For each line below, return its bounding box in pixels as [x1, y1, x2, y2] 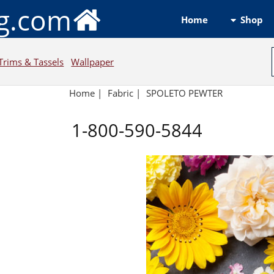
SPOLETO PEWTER [146, 87, 223, 100]
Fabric [108, 87, 134, 100]
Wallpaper [71, 55, 114, 68]
